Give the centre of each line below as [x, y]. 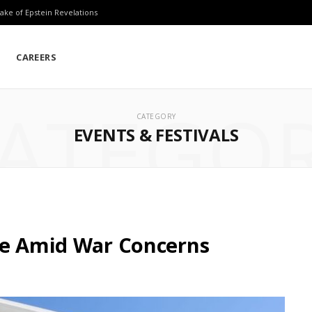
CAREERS [37, 57]
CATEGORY [156, 117]
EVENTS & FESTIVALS [156, 135]
